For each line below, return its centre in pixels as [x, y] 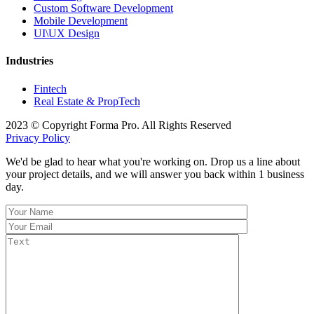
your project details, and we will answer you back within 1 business [155, 174]
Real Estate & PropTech [87, 101]
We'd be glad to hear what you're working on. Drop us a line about [153, 161]
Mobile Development [81, 21]
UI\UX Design [67, 34]
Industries [29, 61]
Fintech [50, 88]
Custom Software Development [103, 8]
